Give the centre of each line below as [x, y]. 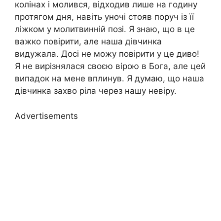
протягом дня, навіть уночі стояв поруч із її [104, 17]
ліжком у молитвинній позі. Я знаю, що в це [105, 29]
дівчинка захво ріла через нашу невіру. [96, 91]
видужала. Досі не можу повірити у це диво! [107, 54]
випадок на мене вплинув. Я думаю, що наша [110, 79]
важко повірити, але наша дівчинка [88, 42]
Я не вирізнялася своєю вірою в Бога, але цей [110, 66]
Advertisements [46, 116]
